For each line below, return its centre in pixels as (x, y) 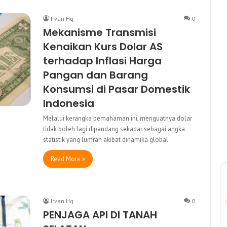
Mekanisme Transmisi (100, 32)
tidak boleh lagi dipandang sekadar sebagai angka (114, 129)
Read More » (68, 159)
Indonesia (69, 103)
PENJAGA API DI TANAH (100, 215)
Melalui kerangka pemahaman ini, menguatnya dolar (118, 118)
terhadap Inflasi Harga (102, 61)
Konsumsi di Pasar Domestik (117, 89)
